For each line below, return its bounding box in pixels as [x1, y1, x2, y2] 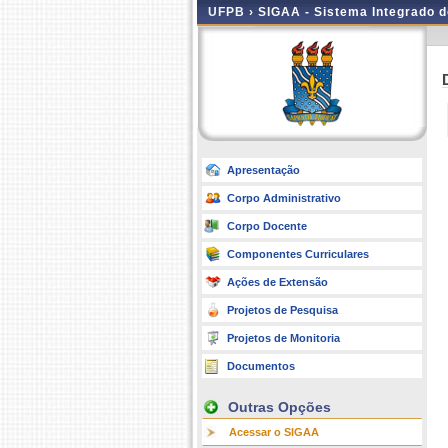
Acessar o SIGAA [229, 426, 319, 438]
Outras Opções [228, 399, 331, 415]
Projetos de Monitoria [227, 332, 340, 344]
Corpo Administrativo [227, 192, 341, 204]
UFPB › [208, 5, 258, 19]
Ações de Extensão [227, 276, 328, 288]
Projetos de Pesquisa [227, 304, 338, 316]
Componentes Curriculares [227, 248, 369, 260]
